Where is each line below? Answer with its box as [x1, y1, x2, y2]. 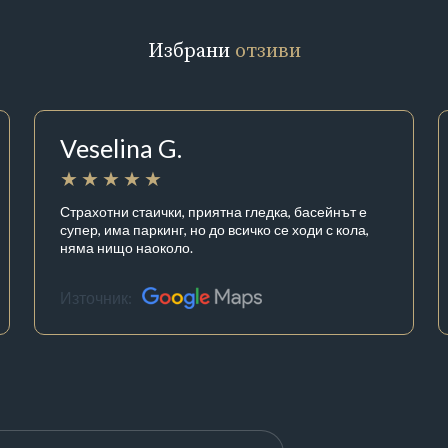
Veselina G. [59, 133, 182, 164]
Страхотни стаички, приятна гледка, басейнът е [59, 202, 367, 220]
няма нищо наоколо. [59, 238, 193, 256]
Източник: [59, 288, 132, 308]
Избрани [147, 36, 235, 65]
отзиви [234, 36, 301, 65]
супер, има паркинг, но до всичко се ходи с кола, [59, 220, 369, 238]
